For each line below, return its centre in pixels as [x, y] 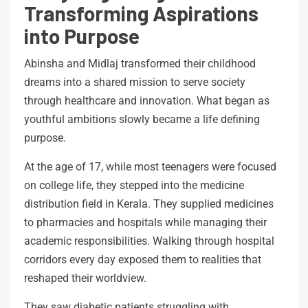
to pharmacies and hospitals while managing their [145, 222]
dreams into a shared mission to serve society [135, 82]
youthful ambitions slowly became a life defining [142, 119]
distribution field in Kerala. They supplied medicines [149, 203]
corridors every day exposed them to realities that [143, 259]
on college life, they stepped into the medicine [134, 185]
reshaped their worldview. [85, 278]
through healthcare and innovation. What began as [147, 100]
